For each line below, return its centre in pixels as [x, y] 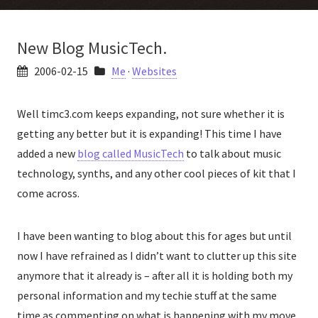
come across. [48, 193]
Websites [154, 71]
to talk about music [232, 153]
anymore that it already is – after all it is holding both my [155, 275]
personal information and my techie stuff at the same [147, 295]
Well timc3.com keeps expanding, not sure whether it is [151, 114]
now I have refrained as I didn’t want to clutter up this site [157, 256]
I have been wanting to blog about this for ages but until [154, 236]
